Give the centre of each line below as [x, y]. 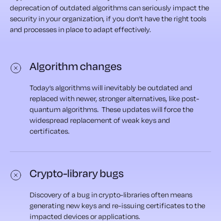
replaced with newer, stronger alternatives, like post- [114, 99]
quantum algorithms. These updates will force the [111, 110]
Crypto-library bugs [77, 173]
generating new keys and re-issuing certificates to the [117, 206]
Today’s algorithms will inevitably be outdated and [111, 88]
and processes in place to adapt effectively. [80, 30]
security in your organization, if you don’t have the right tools [108, 19]
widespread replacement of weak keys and [100, 120]
